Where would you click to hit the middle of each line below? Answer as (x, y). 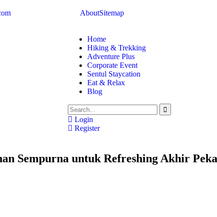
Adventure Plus (111, 56)
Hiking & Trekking (116, 48)
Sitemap (112, 13)
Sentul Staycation (114, 74)
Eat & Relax (106, 83)
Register (86, 128)
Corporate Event (112, 65)
